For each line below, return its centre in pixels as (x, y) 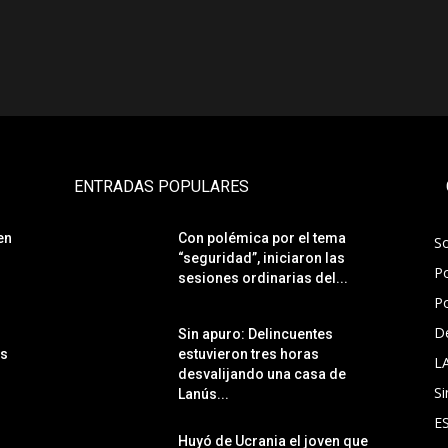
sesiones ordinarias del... (263, 277)
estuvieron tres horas (248, 353)
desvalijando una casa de (262, 373)
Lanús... (203, 393)
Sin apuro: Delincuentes (255, 333)
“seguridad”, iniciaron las (261, 257)
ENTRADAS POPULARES (161, 186)
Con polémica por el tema (262, 237)
